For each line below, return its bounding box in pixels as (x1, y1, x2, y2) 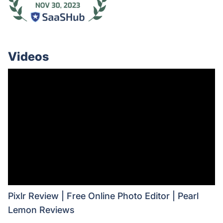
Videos (8, 49, 49, 64)
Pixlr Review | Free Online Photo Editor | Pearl (8, 191, 199, 202)
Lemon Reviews (8, 205, 75, 216)
